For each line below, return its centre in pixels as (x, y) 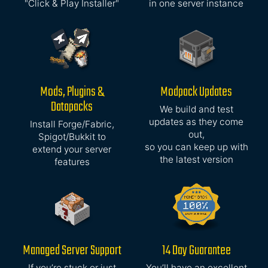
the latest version (196, 160)
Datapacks (72, 107)
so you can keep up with (196, 147)
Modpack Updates (196, 92)
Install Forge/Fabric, (72, 124)
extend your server (72, 150)
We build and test (196, 109)
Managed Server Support (72, 251)
